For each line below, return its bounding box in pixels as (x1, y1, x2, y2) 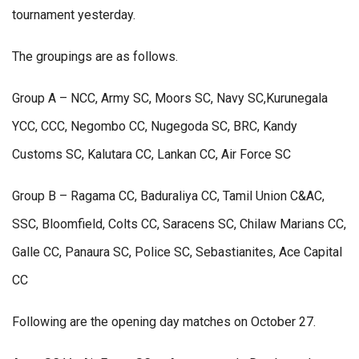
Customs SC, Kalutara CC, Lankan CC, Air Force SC (12, 147, 291, 163)
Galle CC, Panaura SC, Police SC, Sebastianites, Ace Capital (12, 244, 342, 260)
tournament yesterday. (12, 7, 135, 23)
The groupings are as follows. (12, 49, 178, 65)
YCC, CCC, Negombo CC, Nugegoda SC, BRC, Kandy (12, 119, 297, 135)
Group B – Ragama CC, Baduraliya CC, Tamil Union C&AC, (12, 188, 325, 204)
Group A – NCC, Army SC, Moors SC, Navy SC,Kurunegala (12, 91, 328, 107)
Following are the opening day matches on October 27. (12, 314, 316, 330)
